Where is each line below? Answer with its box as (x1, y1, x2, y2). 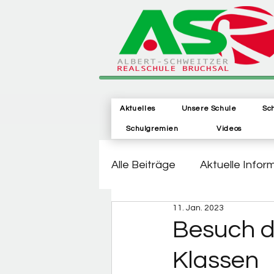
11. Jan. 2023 (172, 204, 224, 212)
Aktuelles (120, 105, 155, 113)
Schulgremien (126, 125, 179, 133)
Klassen (172, 248, 259, 273)
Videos (217, 125, 242, 133)
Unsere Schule (181, 105, 237, 113)
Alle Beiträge (111, 158, 176, 171)
